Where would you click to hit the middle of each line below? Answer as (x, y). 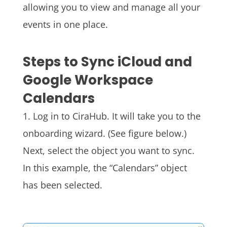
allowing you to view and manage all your (111, 7)
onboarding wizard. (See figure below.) (104, 134)
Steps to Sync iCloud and (107, 62)
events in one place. (65, 25)
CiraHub (89, 116)
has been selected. (62, 185)
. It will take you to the (154, 116)
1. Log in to (47, 116)
